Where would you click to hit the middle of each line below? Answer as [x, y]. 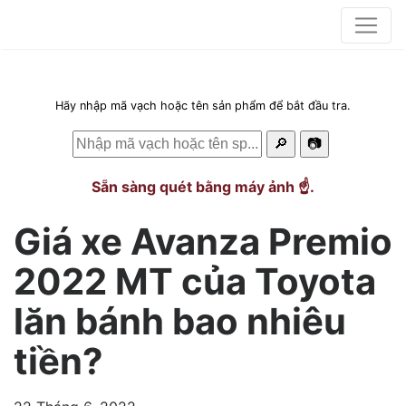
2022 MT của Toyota [195, 281]
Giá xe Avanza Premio [203, 242]
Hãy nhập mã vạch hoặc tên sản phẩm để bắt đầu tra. [203, 106]
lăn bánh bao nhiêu [180, 321]
